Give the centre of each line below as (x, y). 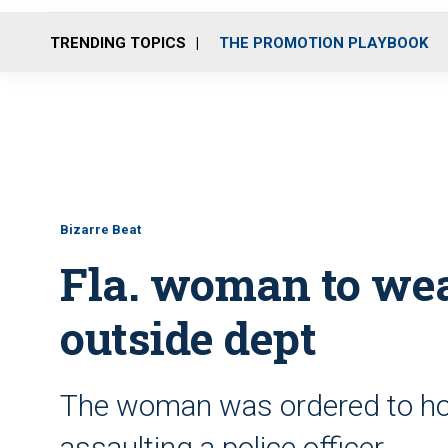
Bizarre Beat (100, 229)
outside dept (188, 337)
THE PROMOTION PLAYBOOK (323, 42)
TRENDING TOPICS (118, 42)
